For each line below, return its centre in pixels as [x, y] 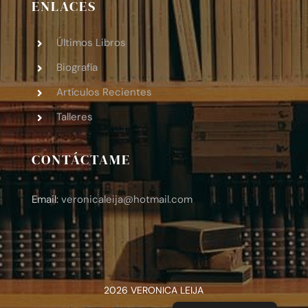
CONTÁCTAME [81, 159]
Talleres [74, 117]
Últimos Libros [91, 43]
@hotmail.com [157, 199]
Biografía [77, 68]
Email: [46, 199]
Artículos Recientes [104, 92]
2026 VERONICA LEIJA [154, 290]
